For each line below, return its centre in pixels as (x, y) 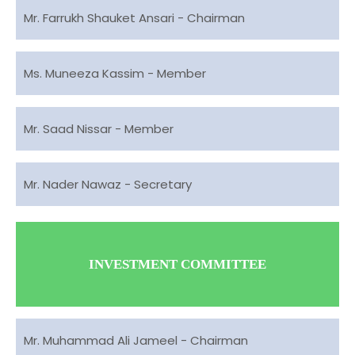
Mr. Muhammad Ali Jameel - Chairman (136, 340)
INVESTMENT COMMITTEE (177, 264)
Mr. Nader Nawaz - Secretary (108, 184)
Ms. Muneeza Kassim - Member (115, 73)
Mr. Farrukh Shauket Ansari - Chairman (134, 18)
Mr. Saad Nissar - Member (99, 129)
